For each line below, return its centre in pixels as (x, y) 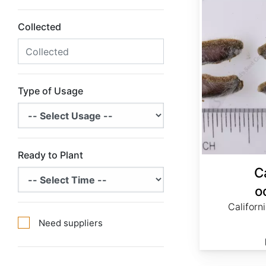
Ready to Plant (50, 155)
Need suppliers (71, 223)
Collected (39, 27)
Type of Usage (50, 91)
